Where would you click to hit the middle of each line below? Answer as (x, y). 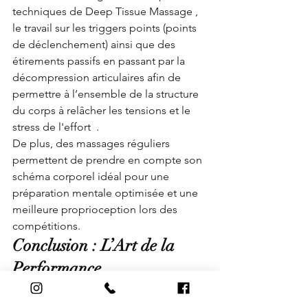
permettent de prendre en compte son (109, 159)
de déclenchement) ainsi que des (95, 44)
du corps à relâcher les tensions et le (103, 110)
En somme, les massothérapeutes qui (105, 287)
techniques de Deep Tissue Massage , (107, 11)
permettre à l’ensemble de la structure (107, 93)
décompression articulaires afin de (98, 77)
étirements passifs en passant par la (100, 60)
